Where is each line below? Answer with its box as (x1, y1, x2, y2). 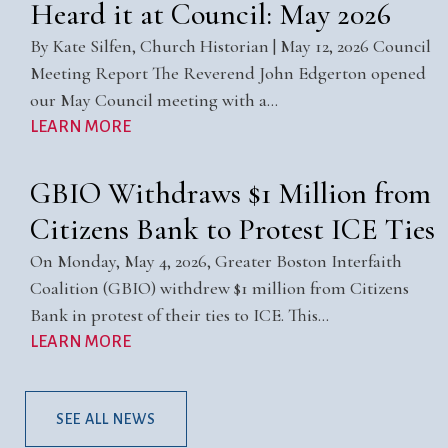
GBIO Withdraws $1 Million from (30, 175, 431, 213)
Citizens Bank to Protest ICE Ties (30, 211, 435, 249)
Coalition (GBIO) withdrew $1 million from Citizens (30, 277, 409, 300)
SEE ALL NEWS (56, 411, 156, 428)
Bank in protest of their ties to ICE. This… (30, 304, 329, 327)
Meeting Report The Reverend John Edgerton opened (30, 62, 426, 85)
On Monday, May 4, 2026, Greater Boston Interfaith (30, 250, 402, 273)
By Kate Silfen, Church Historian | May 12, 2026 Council (30, 35, 431, 58)
